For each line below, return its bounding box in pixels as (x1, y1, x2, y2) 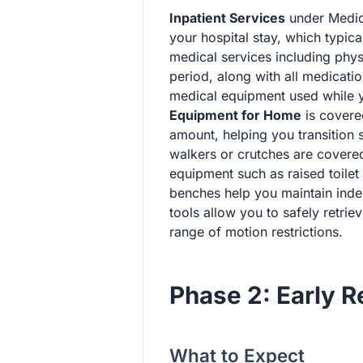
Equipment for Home (169, 107, 301, 124)
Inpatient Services (169, 10, 285, 27)
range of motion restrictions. (169, 224, 343, 241)
